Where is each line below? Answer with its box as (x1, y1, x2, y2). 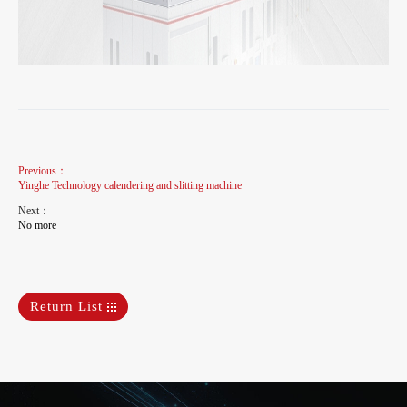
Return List (29, 298, 107, 313)
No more (18, 219, 56, 233)
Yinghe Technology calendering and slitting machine (18, 179, 242, 193)
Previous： (18, 164, 67, 178)
